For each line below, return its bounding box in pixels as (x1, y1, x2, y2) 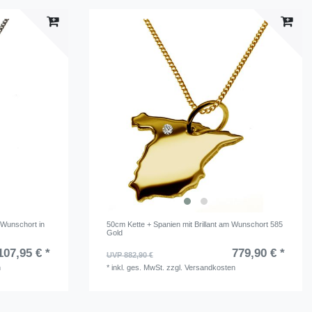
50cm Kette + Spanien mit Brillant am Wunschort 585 (106, 220, 283, 229)
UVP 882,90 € (106, 251, 153, 260)
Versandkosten (184, 263, 235, 272)
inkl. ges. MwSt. (111, 263, 164, 272)
